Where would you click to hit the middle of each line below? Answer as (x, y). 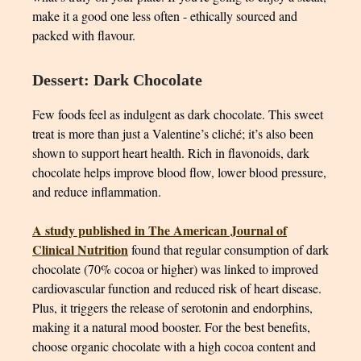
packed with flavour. (84, 35)
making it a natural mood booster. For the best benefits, (171, 327)
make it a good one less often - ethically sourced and (165, 16)
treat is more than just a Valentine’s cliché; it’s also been (173, 133)
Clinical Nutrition (80, 249)
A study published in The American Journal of (160, 230)
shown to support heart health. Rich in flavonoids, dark (171, 153)
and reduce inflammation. (97, 191)
